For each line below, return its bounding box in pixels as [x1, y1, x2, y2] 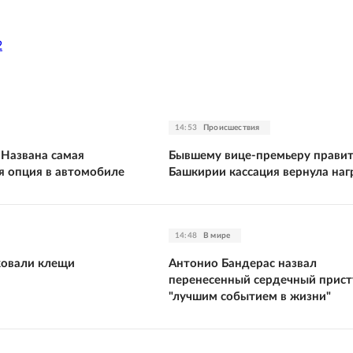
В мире [203, 231, 231, 240]
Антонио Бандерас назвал [169, 257, 317, 269]
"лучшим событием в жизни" [169, 290, 331, 303]
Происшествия [203, 123, 260, 132]
